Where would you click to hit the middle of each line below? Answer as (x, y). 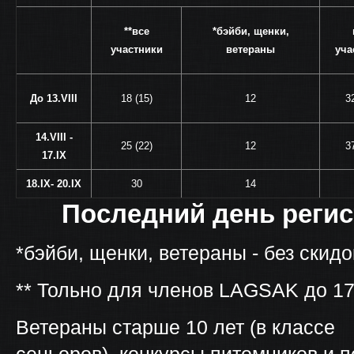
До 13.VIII (54, 98)
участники (136, 49)
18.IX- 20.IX (54, 184)
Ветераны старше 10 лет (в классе (175, 327)
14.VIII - (54, 137)
